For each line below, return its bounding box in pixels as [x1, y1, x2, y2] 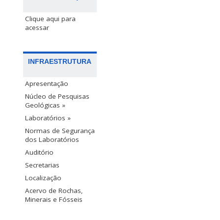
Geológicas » [25, 101, 65, 110]
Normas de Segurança [25, 126, 95, 136]
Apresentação [25, 79, 68, 88]
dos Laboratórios [25, 135, 79, 144]
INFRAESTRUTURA [28, 57, 91, 66]
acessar [25, 23, 49, 32]
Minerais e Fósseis [25, 195, 82, 204]
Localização [25, 173, 61, 183]
